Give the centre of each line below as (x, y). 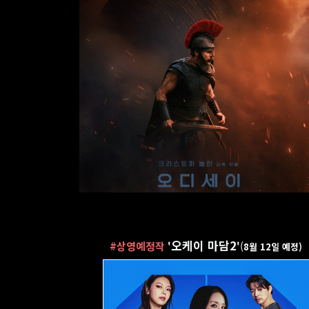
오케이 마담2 (204, 245)
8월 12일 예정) (273, 247)
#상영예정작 (138, 246)
